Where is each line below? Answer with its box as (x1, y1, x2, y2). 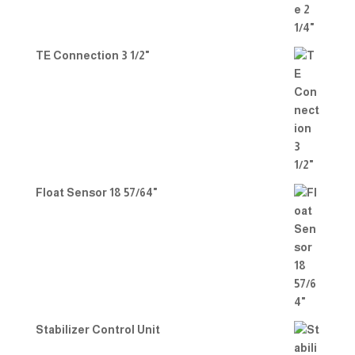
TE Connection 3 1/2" (35, 49, 150, 62)
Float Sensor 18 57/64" (35, 186, 158, 199)
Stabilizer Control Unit (35, 323, 160, 336)
